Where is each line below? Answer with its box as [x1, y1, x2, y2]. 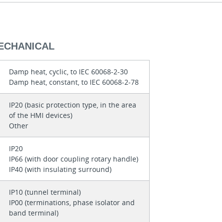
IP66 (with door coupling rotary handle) [8, 154, 140, 164]
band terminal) [8, 208, 58, 218]
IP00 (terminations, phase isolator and [8, 198, 135, 208]
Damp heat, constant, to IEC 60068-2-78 [8, 77, 139, 87]
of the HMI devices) [8, 111, 74, 120]
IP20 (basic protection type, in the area [8, 100, 136, 110]
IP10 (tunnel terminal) [8, 187, 83, 197]
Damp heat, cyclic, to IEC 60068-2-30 [8, 67, 130, 77]
